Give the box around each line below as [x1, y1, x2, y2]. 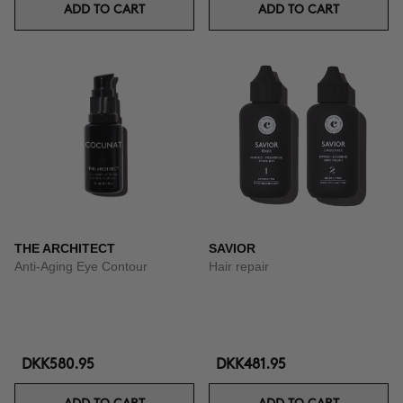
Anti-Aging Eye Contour [14, 259, 148, 273]
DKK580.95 [22, 358, 94, 372]
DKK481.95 [216, 358, 286, 372]
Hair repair [209, 259, 269, 273]
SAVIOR [209, 241, 255, 255]
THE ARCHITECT [14, 241, 115, 255]
